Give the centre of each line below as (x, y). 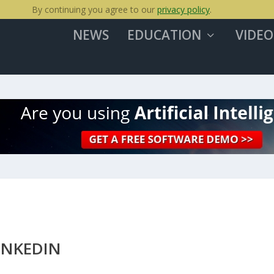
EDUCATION (164, 35)
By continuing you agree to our (94, 9)
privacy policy (183, 9)
